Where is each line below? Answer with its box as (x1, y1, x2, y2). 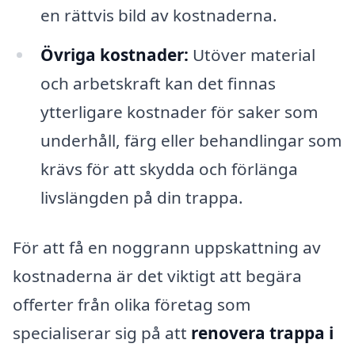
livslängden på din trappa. (40, 185, 243, 208)
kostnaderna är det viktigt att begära (13, 265, 302, 288)
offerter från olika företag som (13, 293, 250, 316)
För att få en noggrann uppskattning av (13, 236, 321, 259)
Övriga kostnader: (40, 43, 189, 66)
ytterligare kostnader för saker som (40, 100, 318, 123)
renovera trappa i (191, 322, 334, 345)
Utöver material (188, 43, 315, 66)
